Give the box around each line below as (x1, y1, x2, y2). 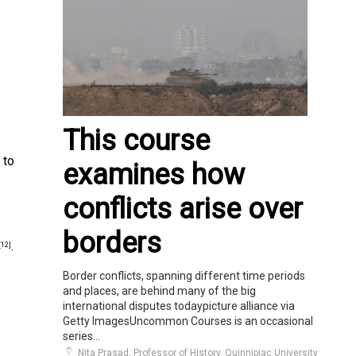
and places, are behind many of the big (63, 284, 256, 297)
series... (63, 329, 100, 342)
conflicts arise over (63, 192, 303, 226)
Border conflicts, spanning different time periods (63, 269, 305, 282)
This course (63, 123, 210, 157)
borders (63, 226, 161, 260)
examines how (63, 157, 245, 192)
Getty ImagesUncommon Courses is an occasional (63, 314, 313, 327)
